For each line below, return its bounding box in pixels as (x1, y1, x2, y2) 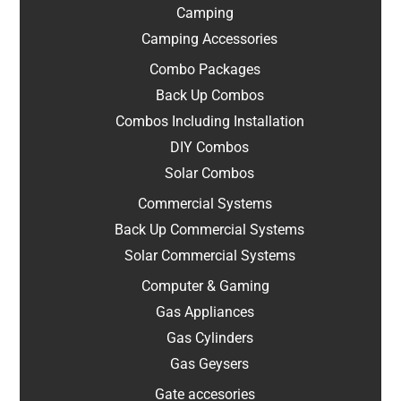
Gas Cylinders (166, 329, 253, 347)
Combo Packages (149, 61, 260, 79)
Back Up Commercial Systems (115, 221, 304, 239)
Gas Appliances (156, 303, 254, 321)
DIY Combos (170, 139, 249, 157)
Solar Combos (165, 165, 254, 183)
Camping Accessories (141, 30, 277, 48)
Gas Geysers (170, 355, 249, 373)
